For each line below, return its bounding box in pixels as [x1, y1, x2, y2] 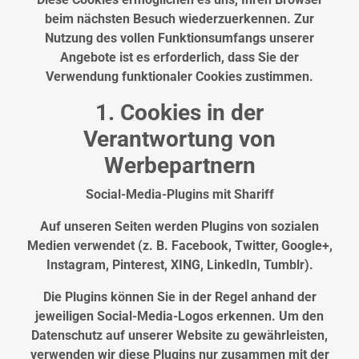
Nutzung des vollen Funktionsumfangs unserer [45, 30, 314, 46]
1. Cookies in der [95, 99, 264, 127]
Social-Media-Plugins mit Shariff [85, 187, 274, 203]
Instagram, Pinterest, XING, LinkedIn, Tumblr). [46, 257, 313, 273]
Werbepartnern [103, 152, 256, 179]
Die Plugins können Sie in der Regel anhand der [42, 289, 317, 305]
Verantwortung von [83, 126, 276, 153]
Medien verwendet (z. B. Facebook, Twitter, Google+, [26, 238, 333, 254]
